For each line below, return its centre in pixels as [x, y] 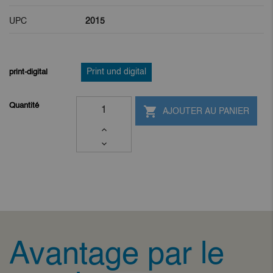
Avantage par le [117, 256]
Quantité [24, 106]
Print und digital [116, 72]
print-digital [28, 72]
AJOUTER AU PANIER [206, 112]
